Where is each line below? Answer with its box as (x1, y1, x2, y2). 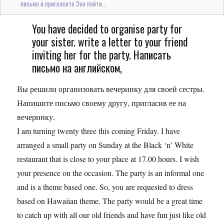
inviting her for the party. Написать (31, 46, 171, 62)
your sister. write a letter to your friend (31, 33, 187, 49)
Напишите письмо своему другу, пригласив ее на (17, 97, 186, 108)
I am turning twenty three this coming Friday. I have (17, 125, 180, 136)
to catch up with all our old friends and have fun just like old (17, 209, 206, 220)
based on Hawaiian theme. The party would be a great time (17, 195, 203, 206)
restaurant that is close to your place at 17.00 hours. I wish (17, 153, 199, 164)
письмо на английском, (31, 59, 122, 75)
